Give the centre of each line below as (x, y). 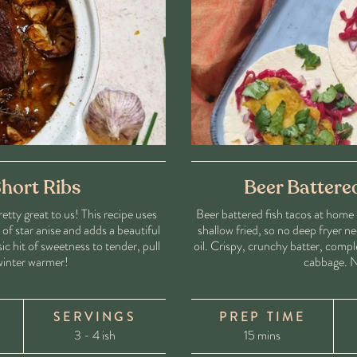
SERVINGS (95, 317)
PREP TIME (262, 317)
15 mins (262, 335)
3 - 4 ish (94, 335)
